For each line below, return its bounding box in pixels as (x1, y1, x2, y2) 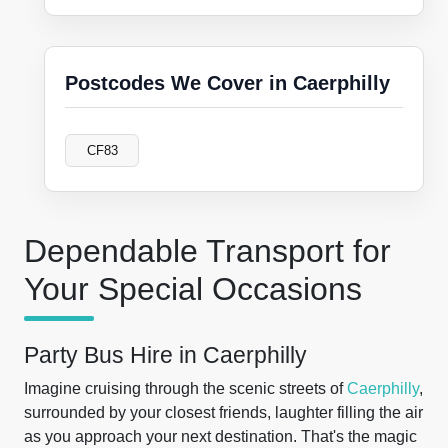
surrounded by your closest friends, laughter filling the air (24, 404, 423, 421)
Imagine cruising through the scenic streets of (24, 380, 347, 397)
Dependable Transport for (24, 233, 391, 269)
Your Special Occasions (24, 271, 362, 307)
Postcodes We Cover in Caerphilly (65, 72, 390, 94)
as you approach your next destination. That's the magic (24, 428, 417, 445)
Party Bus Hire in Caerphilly (24, 342, 307, 368)
